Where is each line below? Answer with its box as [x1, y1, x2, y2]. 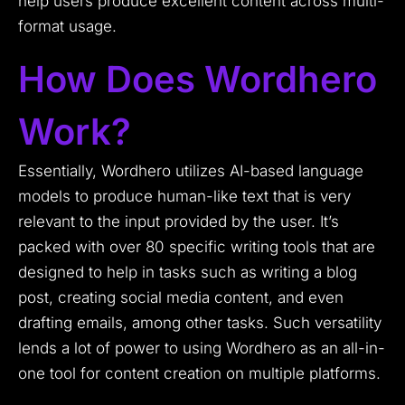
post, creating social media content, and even [18, 288, 344, 307]
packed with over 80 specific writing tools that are [18, 238, 375, 257]
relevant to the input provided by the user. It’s [18, 212, 339, 231]
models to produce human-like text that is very [18, 187, 351, 206]
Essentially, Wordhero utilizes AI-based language [18, 162, 363, 181]
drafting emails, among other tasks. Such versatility [18, 314, 381, 333]
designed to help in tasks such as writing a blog [18, 263, 357, 282]
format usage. [18, 17, 117, 36]
